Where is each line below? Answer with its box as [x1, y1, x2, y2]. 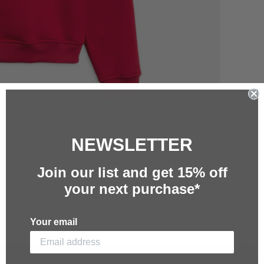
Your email [30, 217, 77, 227]
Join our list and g [37, 164, 161, 180]
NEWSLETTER [71, 135, 193, 154]
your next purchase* [64, 181, 200, 197]
